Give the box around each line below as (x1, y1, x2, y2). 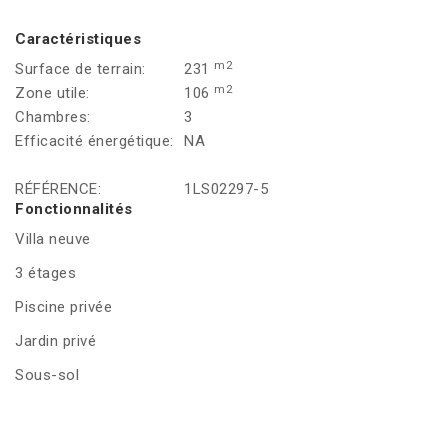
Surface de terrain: (15, 60, 146, 79)
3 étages (15, 264, 76, 283)
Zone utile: (15, 84, 90, 103)
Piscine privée (15, 298, 112, 317)
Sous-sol (15, 366, 79, 385)
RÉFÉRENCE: (15, 180, 101, 199)
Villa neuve (15, 230, 91, 249)
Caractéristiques (15, 30, 141, 49)
